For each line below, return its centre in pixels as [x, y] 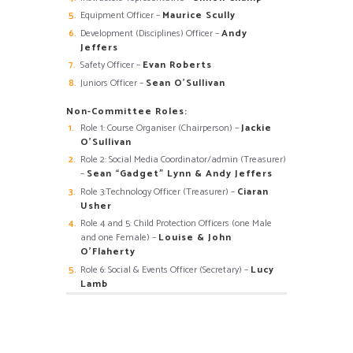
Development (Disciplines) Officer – [151, 33]
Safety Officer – [111, 65]
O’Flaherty [108, 252]
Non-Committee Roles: [127, 111]
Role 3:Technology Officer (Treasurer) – [159, 191]
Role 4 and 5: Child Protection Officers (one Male [176, 224]
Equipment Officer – [121, 16]
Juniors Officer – [113, 83]
